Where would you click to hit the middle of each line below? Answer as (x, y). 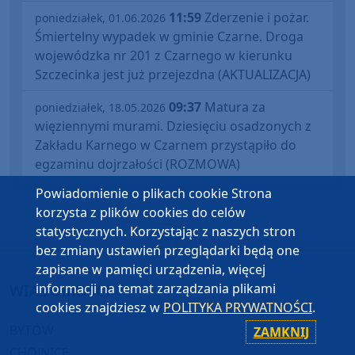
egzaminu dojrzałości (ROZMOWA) (137, 164)
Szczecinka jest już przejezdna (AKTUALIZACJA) (173, 74)
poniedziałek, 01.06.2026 (100, 17)
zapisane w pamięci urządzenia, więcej (150, 269)
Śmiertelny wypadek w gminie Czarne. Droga (169, 36)
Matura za (233, 107)
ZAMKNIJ (281, 332)
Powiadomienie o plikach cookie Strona (153, 193)
